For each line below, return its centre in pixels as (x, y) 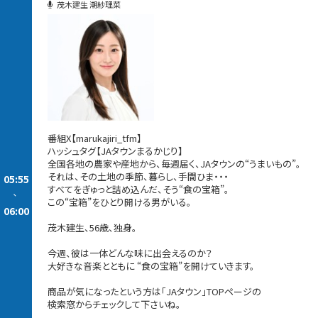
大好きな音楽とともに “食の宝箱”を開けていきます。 (152, 265)
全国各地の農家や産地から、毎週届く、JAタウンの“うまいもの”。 (175, 163)
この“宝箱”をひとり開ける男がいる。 (120, 202)
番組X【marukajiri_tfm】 (95, 138)
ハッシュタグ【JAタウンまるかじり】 (116, 150)
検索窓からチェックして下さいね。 (115, 304)
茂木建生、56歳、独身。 (93, 227)
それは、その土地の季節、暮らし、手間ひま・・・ (138, 176)
